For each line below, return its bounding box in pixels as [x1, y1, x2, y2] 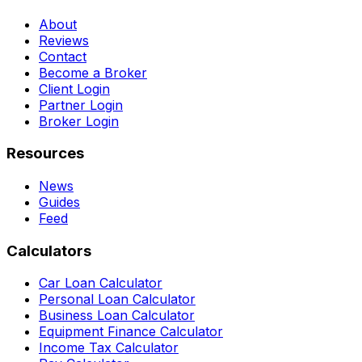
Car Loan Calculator [39, 275, 162, 292]
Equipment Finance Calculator [39, 323, 223, 340]
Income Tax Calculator [39, 339, 179, 356]
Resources [6, 144, 84, 163]
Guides [39, 194, 80, 210]
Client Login [39, 80, 110, 97]
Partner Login [39, 96, 123, 113]
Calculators [6, 241, 91, 260]
